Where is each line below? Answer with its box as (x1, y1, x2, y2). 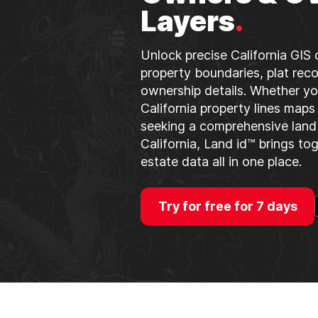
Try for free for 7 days (158, 198, 297, 214)
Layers (140, 4, 235, 38)
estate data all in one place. (140, 154, 302, 170)
